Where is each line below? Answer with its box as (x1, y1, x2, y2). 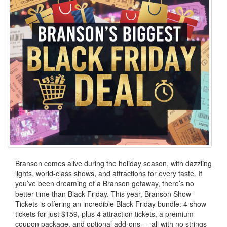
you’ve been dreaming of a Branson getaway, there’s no (15, 178, 194, 189)
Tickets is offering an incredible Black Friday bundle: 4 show (15, 199, 206, 209)
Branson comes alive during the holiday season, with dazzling (15, 158, 212, 169)
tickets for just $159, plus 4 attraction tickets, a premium (15, 209, 194, 219)
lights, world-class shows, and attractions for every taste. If (15, 168, 202, 179)
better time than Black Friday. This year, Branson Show (15, 188, 191, 199)
